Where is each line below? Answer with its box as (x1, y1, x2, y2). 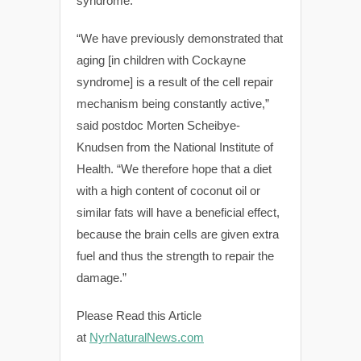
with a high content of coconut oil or (77, 183, 260, 197)
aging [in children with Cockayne (77, 52, 246, 67)
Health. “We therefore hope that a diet (77, 161, 272, 176)
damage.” (77, 270, 127, 284)
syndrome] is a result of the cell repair (77, 74, 273, 89)
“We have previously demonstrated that (77, 31, 283, 45)
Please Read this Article (77, 308, 201, 322)
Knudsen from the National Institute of (77, 139, 273, 154)
